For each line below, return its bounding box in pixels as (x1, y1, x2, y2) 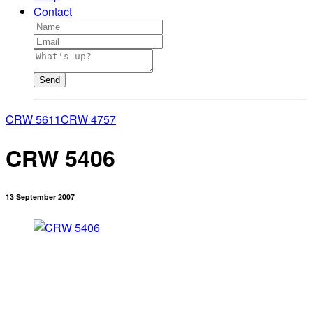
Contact (34, 3, 72, 20)
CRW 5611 (6, 111, 61, 127)
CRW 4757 (61, 111, 116, 127)
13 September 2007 (6, 191, 75, 203)
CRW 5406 (6, 142, 115, 175)
